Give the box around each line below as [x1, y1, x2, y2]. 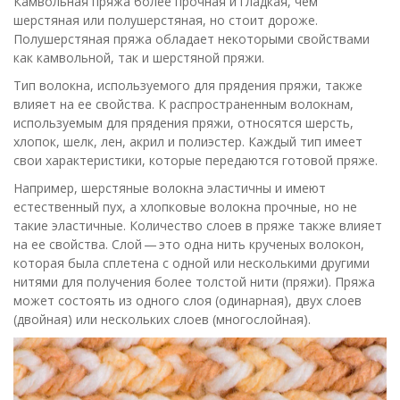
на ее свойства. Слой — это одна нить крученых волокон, [13, 236, 364, 253]
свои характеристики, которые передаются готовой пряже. [13, 152, 378, 169]
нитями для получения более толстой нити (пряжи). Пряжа [13, 273, 375, 290]
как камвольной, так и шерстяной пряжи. [13, 49, 264, 66]
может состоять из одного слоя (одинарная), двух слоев [13, 292, 362, 309]
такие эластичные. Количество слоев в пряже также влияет [13, 217, 382, 234]
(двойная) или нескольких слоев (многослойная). [13, 311, 311, 328]
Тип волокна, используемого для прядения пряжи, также [13, 77, 362, 94]
